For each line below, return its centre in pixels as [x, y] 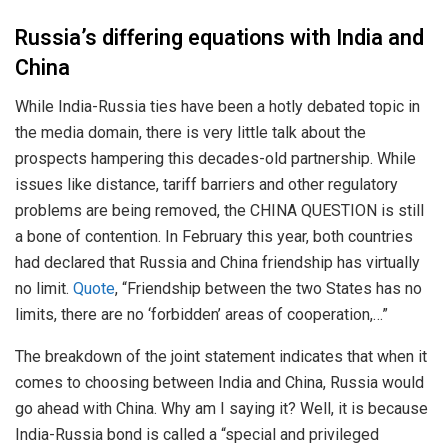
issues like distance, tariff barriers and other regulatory [206, 184]
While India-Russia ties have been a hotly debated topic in [217, 106]
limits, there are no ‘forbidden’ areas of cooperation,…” [201, 314]
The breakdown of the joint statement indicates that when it [221, 356]
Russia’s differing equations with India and [219, 37]
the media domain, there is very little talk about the [190, 132]
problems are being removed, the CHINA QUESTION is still [219, 210]
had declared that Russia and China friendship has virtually [217, 262]
